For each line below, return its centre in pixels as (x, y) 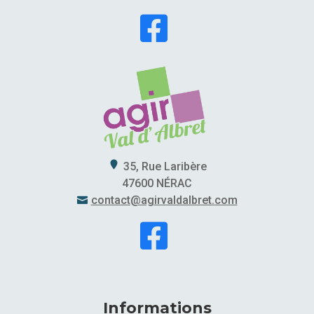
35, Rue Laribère (165, 167)
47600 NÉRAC (157, 184)
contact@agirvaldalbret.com (164, 200)
